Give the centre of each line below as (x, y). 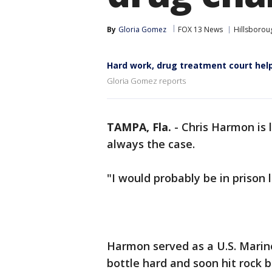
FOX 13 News (200, 29)
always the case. (151, 144)
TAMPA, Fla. (139, 127)
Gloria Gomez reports (146, 81)
